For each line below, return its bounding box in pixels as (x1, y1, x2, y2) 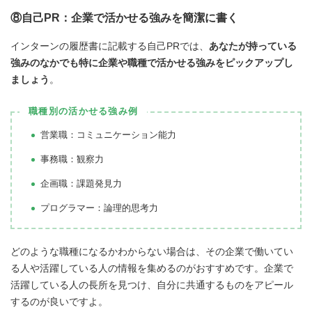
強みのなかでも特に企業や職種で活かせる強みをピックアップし (10, 56, 293, 68)
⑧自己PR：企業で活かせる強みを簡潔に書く (10, 11, 249, 24)
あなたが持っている (209, 40, 297, 52)
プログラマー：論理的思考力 (40, 202, 158, 213)
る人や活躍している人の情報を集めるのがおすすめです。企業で (10, 262, 293, 274)
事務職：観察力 (40, 153, 104, 164)
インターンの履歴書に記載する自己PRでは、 (10, 40, 209, 52)
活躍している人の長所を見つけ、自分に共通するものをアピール (10, 279, 293, 290)
